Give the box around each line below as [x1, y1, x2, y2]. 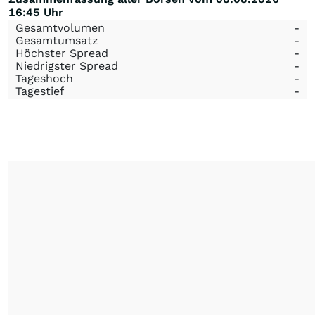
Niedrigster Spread [15, 59, 118, 72]
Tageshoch [15, 72, 73, 85]
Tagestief [15, 84, 64, 98]
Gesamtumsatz [15, 34, 98, 47]
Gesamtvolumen [15, 21, 105, 34]
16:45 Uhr [8, 6, 63, 19]
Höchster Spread [15, 46, 108, 60]
